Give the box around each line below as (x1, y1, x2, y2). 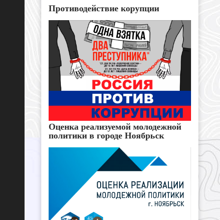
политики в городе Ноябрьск (49, 131, 164, 141)
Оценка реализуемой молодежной (49, 122, 181, 132)
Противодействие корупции (49, 3, 159, 14)
